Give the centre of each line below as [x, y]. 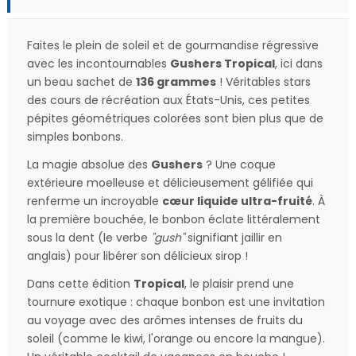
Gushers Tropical [222, 64]
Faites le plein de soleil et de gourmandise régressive [173, 46]
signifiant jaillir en [233, 238]
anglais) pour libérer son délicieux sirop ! [137, 256]
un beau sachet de [81, 82]
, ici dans [299, 64]
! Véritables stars [263, 82]
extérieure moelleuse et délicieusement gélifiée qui [170, 183]
